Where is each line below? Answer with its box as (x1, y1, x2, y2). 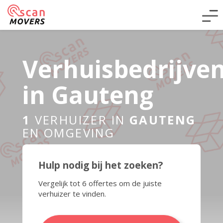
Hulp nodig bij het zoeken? (38, 159, 163, 172)
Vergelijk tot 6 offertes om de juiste (38, 178, 162, 188)
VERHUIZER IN (30, 111, 129, 128)
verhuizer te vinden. (38, 189, 106, 199)
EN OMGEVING (22, 124, 115, 141)
